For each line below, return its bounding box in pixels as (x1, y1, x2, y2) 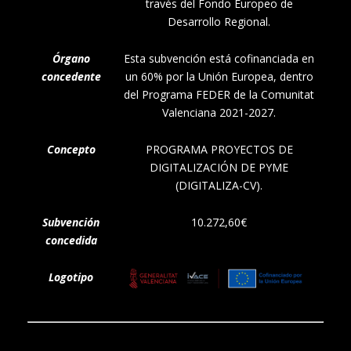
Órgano (52, 51, 90, 67)
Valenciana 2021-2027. (162, 105, 276, 121)
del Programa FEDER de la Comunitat (124, 87, 314, 103)
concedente (41, 69, 101, 85)
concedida (45, 233, 97, 248)
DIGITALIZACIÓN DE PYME (150, 160, 288, 175)
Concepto (46, 142, 96, 157)
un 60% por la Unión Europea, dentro (125, 69, 313, 85)
